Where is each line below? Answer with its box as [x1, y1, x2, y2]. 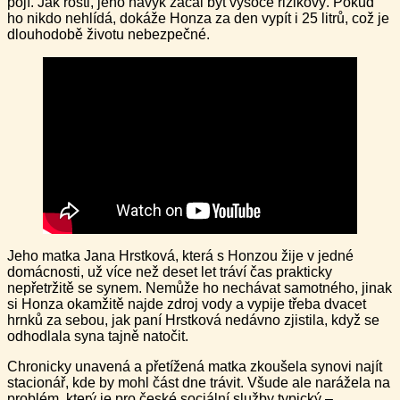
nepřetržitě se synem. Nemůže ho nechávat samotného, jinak [7, 280, 392, 296]
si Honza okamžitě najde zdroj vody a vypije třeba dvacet [7, 296, 366, 312]
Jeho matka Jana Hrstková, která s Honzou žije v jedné [7, 248, 354, 264]
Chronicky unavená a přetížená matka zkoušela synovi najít [7, 359, 382, 375]
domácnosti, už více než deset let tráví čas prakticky [7, 264, 332, 280]
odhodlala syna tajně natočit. [7, 329, 188, 345]
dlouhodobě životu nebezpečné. [7, 27, 210, 43]
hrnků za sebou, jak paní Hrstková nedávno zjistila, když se [7, 312, 379, 329]
